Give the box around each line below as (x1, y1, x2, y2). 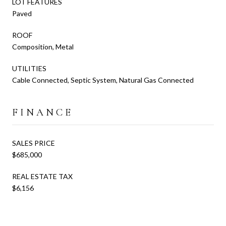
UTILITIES (12, 64, 46, 73)
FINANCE (12, 106, 73, 119)
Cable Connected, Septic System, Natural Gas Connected (12, 75, 194, 84)
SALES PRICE (12, 138, 55, 147)
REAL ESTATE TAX (12, 172, 73, 181)
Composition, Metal (12, 42, 74, 51)
